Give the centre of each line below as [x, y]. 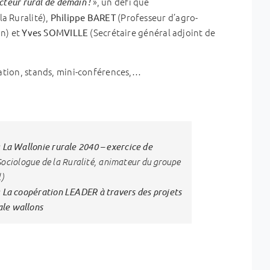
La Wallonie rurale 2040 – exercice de [77, 146]
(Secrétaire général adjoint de [152, 32]
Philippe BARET [83, 17]
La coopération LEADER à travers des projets [92, 191]
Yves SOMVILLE [55, 32]
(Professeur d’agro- [157, 17]
